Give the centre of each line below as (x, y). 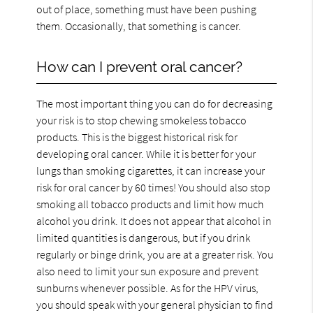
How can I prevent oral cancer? (140, 66)
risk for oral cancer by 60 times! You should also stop (154, 187)
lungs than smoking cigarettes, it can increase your (151, 170)
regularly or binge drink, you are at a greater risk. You (155, 254)
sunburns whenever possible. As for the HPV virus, (148, 287)
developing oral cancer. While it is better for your (146, 153)
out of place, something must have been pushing (147, 9)
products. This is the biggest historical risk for (137, 137)
